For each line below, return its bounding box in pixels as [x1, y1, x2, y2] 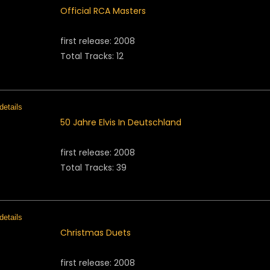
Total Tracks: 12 [60, 50, 124, 62]
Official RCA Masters [60, 5, 146, 17]
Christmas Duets [60, 227, 131, 239]
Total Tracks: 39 [60, 162, 127, 174]
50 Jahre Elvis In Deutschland [60, 116, 181, 128]
